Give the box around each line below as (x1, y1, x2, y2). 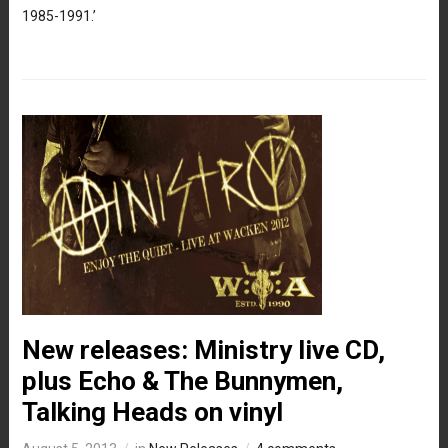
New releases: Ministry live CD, (21, 334, 385, 365)
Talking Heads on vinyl (21, 396, 283, 427)
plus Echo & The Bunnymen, (21, 365, 343, 396)
